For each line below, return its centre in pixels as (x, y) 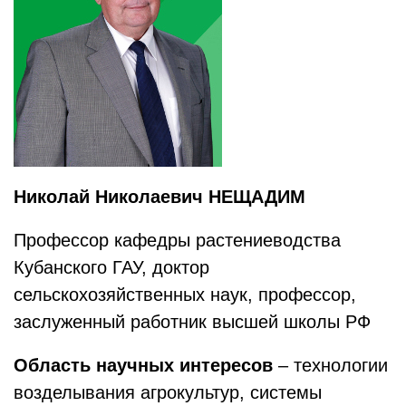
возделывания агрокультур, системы (168, 392)
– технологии (330, 365)
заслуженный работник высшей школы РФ (192, 322)
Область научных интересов (143, 365)
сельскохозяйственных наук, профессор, (185, 295)
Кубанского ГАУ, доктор (111, 267)
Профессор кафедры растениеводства (177, 240)
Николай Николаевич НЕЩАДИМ (159, 197)
